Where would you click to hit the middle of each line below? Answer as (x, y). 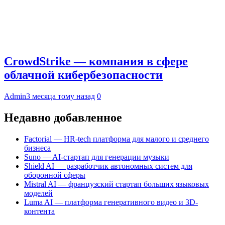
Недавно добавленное (63, 118)
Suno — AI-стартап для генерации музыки (97, 157)
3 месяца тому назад (61, 96)
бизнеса (37, 148)
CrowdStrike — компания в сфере (96, 62)
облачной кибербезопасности (83, 75)
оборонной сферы (55, 175)
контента (39, 211)
